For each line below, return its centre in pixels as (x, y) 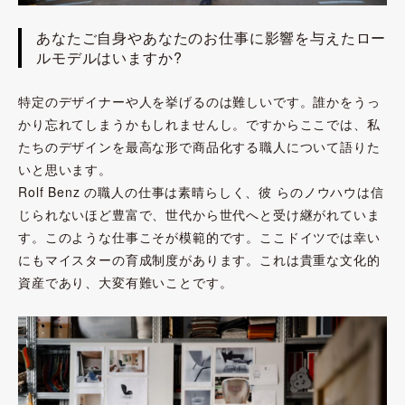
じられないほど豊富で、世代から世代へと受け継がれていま (199, 215)
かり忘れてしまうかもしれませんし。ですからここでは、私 (199, 124)
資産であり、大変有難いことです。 (126, 283)
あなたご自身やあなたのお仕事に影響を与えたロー (212, 38)
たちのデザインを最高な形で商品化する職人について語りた (199, 147)
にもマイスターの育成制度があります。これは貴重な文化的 (199, 260)
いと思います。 (65, 170)
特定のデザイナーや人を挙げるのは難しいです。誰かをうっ (199, 102)
